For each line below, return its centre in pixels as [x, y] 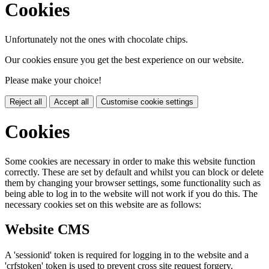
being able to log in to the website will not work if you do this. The [131, 193]
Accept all [71, 101]
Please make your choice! [53, 80]
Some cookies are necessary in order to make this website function [130, 161]
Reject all [26, 101]
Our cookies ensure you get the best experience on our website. [124, 59]
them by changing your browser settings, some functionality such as [133, 183]
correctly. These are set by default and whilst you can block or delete [134, 172]
